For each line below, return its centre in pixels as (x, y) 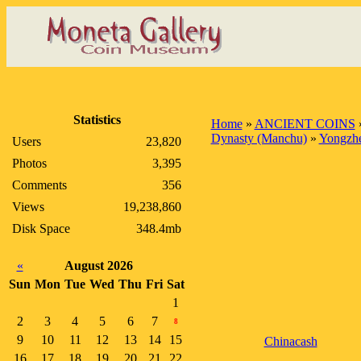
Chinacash (290, 341)
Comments (39, 185)
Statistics (97, 120)
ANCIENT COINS (305, 124)
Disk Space (41, 228)
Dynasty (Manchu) (259, 138)
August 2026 (99, 266)
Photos (29, 163)
